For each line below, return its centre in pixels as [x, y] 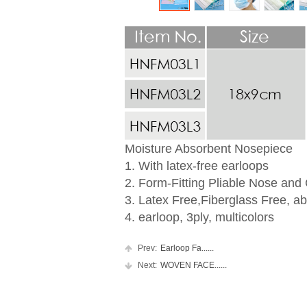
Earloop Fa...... [187, 248]
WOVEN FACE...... [194, 265]
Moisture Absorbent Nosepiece [209, 149]
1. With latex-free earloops [197, 166]
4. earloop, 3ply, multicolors [199, 217]
